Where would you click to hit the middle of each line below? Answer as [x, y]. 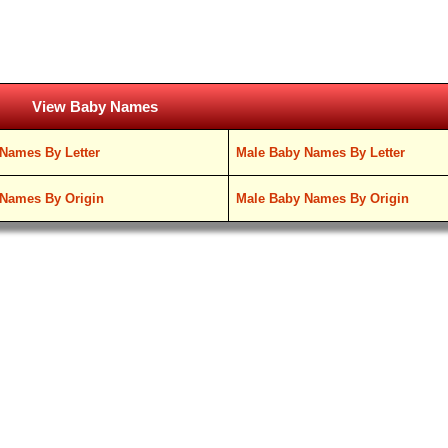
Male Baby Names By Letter [321, 152]
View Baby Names [95, 106]
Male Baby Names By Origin [323, 198]
